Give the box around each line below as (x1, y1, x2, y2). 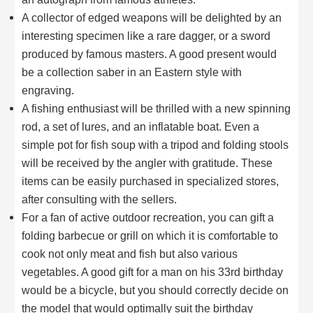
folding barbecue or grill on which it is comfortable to (22, 229, 279, 242)
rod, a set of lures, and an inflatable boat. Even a (22, 120, 260, 133)
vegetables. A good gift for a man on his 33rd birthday (22, 265, 284, 279)
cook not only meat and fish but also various (22, 247, 238, 261)
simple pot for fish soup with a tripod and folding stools (22, 138, 289, 152)
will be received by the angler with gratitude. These (22, 156, 273, 170)
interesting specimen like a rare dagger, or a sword (22, 29, 271, 43)
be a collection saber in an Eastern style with (22, 66, 242, 79)
